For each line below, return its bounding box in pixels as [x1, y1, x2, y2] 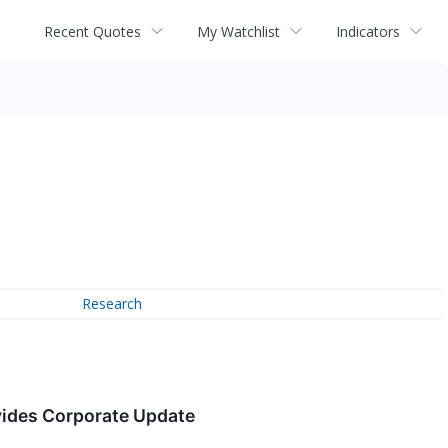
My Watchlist [197, 21, 280, 41]
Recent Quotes [44, 21, 141, 41]
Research [82, 294, 143, 314]
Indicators [336, 21, 400, 41]
